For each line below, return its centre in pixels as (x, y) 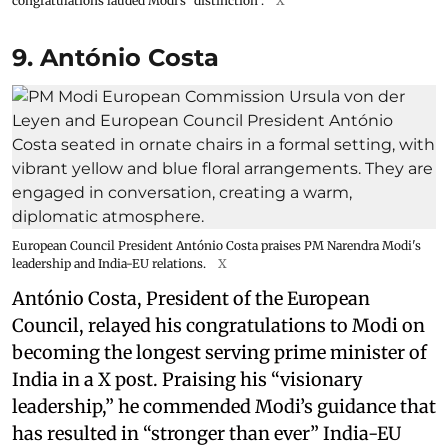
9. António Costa (115, 57)
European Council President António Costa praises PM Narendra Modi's (216, 245)
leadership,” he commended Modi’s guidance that (224, 406)
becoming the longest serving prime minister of (219, 352)
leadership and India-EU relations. (109, 263)
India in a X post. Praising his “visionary (187, 379)
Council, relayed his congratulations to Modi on (218, 325)
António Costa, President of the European (191, 298)
